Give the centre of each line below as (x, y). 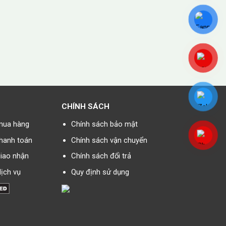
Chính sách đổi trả (101, 156)
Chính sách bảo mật (105, 124)
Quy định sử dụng (100, 172)
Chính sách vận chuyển (109, 140)
